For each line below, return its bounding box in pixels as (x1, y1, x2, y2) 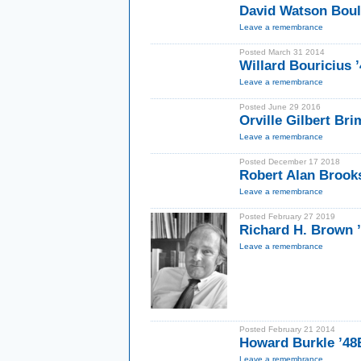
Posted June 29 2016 (239, 102, 321, 111)
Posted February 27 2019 (239, 212, 335, 221)
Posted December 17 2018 (239, 157, 340, 166)
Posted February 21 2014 (239, 325, 335, 334)
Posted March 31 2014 (239, 48, 325, 56)
